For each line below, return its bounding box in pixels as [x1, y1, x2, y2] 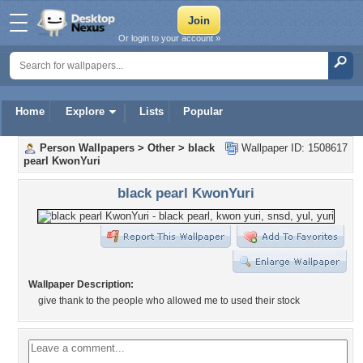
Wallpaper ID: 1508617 [238, 142, 348, 154]
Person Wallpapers [40, 142, 135, 154]
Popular [183, 105, 223, 117]
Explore [66, 105, 105, 117]
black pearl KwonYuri [117, 185, 254, 201]
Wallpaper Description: [28, 279, 134, 290]
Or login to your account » [118, 33, 220, 43]
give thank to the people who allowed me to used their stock [38, 295, 300, 306]
